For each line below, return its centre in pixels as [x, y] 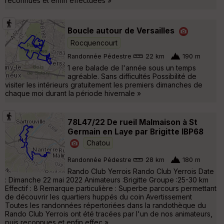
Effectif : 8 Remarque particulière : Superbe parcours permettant [111, 188]
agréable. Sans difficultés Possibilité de [132, 76]
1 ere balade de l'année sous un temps [132, 68]
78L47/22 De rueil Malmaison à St [132, 122]
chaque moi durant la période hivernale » [73, 93]
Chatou [98, 142]
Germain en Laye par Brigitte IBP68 [135, 132]
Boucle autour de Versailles [121, 30]
